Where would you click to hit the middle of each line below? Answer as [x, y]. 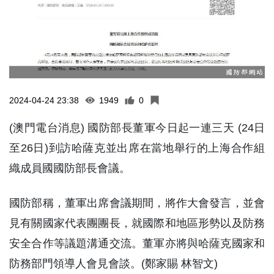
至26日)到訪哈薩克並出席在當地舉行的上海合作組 [137, 148]
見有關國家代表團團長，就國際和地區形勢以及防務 [137, 223]
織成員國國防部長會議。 [70, 168]
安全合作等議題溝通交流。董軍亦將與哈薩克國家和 [137, 243]
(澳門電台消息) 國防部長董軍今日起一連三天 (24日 [137, 128]
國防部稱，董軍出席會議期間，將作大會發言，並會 [137, 203]
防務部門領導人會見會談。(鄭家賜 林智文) [113, 263]
